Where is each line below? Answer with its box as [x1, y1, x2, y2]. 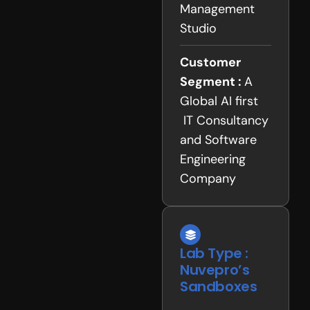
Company [180, 170, 236, 188]
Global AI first [180, 93, 258, 110]
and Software [180, 131, 257, 149]
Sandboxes [180, 277, 257, 297]
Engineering [180, 151, 246, 168]
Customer [180, 54, 241, 71]
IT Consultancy [180, 112, 268, 129]
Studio [180, 20, 217, 37]
